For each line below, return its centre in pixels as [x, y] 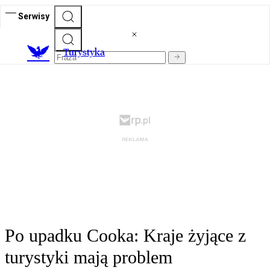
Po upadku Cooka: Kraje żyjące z [125, 236]
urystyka [87, 52]
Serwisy [34, 16]
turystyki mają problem [89, 257]
